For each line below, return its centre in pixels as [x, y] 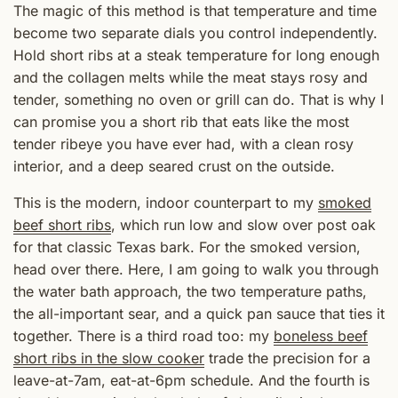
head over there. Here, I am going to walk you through [196, 270]
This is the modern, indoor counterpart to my [166, 203]
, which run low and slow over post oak [243, 225]
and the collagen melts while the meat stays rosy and [191, 78]
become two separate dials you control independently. [195, 33]
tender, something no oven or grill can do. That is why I [199, 100]
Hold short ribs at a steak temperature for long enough [196, 56]
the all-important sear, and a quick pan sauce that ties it [199, 314]
